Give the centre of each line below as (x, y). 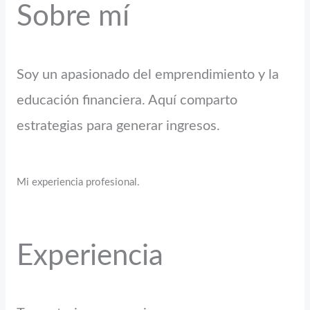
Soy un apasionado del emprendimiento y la (148, 74)
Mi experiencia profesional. (79, 182)
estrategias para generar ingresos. (119, 126)
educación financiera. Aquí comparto (127, 100)
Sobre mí (73, 17)
